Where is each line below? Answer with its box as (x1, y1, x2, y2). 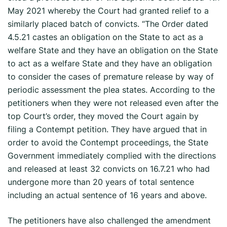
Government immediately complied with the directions (8, 150, 216, 161)
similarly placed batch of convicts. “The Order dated (8, 19, 208, 29)
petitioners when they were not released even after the (8, 98, 218, 108)
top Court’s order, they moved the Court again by (8, 111, 199, 122)
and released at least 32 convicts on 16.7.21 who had (8, 164, 210, 174)
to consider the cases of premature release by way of (8, 71, 214, 82)
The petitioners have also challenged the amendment (8, 215, 211, 226)
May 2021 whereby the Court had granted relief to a (8, 6, 209, 16)
